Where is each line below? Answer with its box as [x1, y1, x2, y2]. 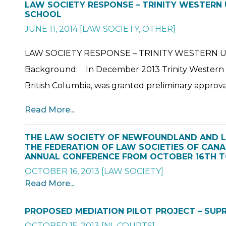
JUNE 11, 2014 [25, 24, 78, 34]
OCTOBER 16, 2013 [25, 166, 99, 176]
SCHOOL [25, 9, 62, 19]
